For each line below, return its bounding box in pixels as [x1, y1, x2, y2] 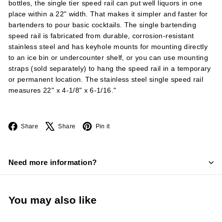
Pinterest [116, 121, 146, 129]
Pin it [95, 122, 110, 130]
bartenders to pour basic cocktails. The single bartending [8, 21, 196, 29]
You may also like [8, 194, 97, 206]
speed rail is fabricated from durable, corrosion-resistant [8, 32, 194, 40]
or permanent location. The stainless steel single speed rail [8, 75, 204, 83]
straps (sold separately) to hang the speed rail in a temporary [8, 64, 211, 72]
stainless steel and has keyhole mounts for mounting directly [8, 43, 208, 51]
